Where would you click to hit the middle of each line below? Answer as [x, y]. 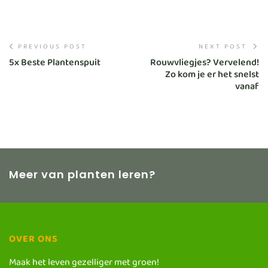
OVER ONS [33, 242]
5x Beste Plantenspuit [55, 65]
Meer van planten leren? [82, 175]
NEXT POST [224, 48]
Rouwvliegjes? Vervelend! [205, 65]
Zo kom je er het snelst [212, 77]
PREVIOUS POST [52, 48]
